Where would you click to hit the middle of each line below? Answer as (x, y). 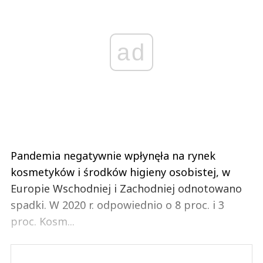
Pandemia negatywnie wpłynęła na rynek (113, 156)
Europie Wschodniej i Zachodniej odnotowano (126, 189)
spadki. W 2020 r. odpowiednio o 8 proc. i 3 (117, 205)
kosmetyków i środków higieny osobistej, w (120, 172)
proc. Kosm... (43, 222)
